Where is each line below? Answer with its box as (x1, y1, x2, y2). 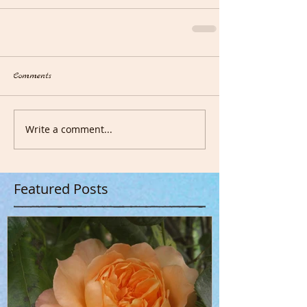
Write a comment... (25, 123, 112, 136)
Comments (14, 69, 51, 82)
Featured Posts (14, 179, 108, 198)
